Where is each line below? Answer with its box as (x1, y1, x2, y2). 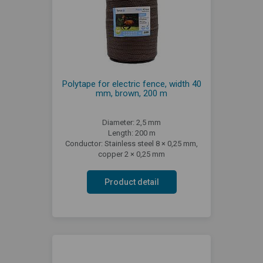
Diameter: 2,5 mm (102, 118, 161, 127)
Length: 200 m (107, 129, 156, 137)
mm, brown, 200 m (96, 88, 167, 99)
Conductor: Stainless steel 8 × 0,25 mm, (65, 139, 198, 148)
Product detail (104, 177, 159, 187)
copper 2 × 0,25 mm (98, 150, 165, 159)
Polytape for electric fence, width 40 (62, 79, 201, 89)
